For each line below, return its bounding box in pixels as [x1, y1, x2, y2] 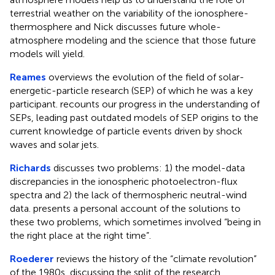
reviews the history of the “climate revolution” [54, 252, 257, 265]
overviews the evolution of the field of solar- [46, 71, 244, 83]
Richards [10, 161, 51, 174]
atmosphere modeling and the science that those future [10, 34, 256, 46]
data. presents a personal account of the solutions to [10, 202, 241, 214]
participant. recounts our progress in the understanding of [10, 98, 260, 110]
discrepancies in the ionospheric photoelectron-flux [10, 175, 238, 187]
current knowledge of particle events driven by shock [10, 125, 242, 137]
